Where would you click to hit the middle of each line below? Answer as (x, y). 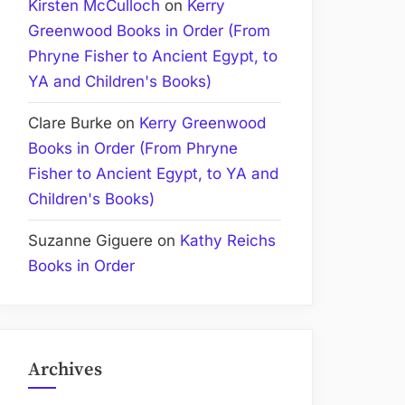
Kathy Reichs (228, 241)
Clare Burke (70, 123)
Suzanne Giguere (90, 241)
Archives (65, 369)
